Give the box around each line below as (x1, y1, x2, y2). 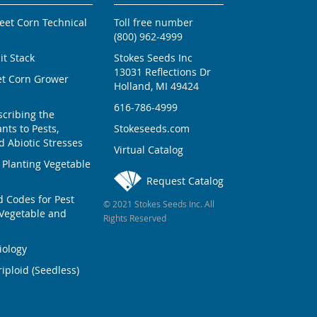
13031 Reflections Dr (114, 65, 211, 79)
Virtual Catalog (114, 143, 183, 157)
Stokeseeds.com (114, 122, 190, 136)
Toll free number (114, 16, 193, 30)
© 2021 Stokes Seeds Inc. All (103, 198, 214, 210)
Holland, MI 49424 (114, 79, 199, 93)
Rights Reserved (103, 212, 166, 224)
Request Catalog (146, 174, 224, 188)
